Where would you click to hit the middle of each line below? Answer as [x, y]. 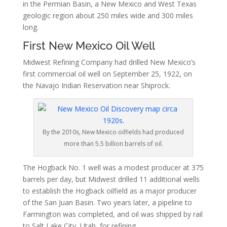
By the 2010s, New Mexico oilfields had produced [113, 132]
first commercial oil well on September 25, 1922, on [107, 73]
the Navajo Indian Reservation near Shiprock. [97, 85]
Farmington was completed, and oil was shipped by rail [112, 214]
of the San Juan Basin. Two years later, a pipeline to [107, 202]
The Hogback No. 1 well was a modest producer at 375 [113, 167]
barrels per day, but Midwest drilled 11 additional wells [111, 179]
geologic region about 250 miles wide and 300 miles [108, 15]
